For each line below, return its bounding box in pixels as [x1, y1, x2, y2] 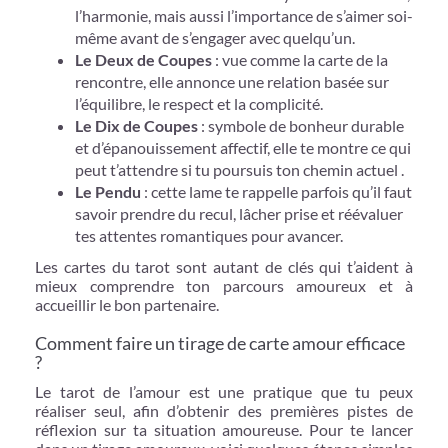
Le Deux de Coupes [75, 49, 212, 69]
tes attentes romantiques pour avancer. [75, 225, 343, 245]
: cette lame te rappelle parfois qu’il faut [141, 181, 412, 201]
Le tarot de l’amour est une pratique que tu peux [35, 381, 413, 401]
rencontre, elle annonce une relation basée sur [75, 71, 389, 91]
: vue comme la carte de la [212, 49, 388, 69]
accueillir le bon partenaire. [35, 294, 219, 314]
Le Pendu [75, 181, 141, 201]
